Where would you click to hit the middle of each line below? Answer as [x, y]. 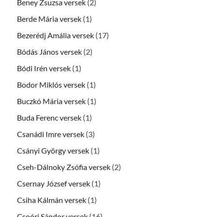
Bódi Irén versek [44, 68]
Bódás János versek [49, 52]
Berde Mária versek [49, 19]
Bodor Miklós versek [51, 85]
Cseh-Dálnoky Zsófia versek [64, 167]
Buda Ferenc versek [49, 118]
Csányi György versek [53, 151]
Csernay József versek [54, 184]
